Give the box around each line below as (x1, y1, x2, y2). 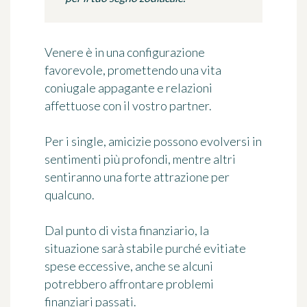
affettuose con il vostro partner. (45, 98, 212, 114)
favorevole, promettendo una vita (45, 62, 221, 78)
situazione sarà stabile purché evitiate (45, 241, 246, 256)
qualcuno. (45, 187, 95, 203)
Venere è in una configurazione (45, 45, 205, 60)
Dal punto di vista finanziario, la (45, 223, 209, 238)
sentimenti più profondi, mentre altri (45, 151, 236, 167)
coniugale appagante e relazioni (45, 80, 212, 96)
